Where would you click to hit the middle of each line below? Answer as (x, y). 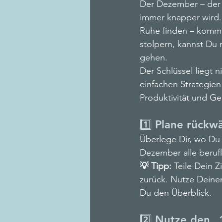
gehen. (154, 57)
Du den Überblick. (176, 193)
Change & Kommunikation (159, 11)
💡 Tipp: (157, 166)
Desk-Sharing (134, 50)
